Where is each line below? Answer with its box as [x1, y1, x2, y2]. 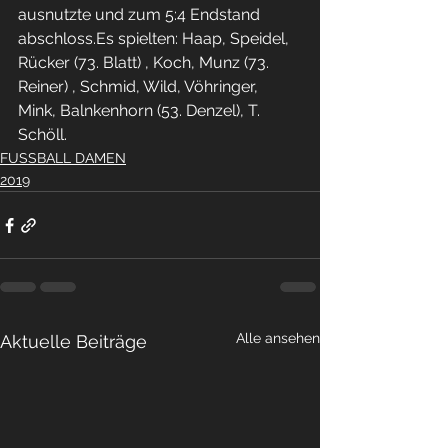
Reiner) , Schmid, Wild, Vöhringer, [18, 77, 262, 96]
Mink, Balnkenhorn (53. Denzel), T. [18, 101, 264, 120]
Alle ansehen [236, 330, 320, 346]
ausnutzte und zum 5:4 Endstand [18, 5, 264, 24]
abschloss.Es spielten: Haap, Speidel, [18, 29, 293, 48]
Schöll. [18, 125, 67, 144]
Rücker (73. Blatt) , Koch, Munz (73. [18, 53, 273, 72]
